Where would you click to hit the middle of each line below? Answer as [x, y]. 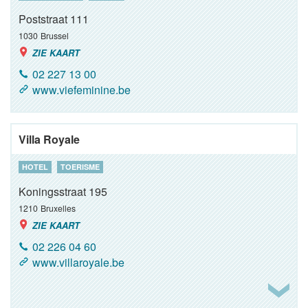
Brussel [55, 35]
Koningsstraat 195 [63, 191]
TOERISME [80, 167]
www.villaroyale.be [78, 262]
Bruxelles [58, 208]
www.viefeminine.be [81, 90]
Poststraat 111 [54, 19]
